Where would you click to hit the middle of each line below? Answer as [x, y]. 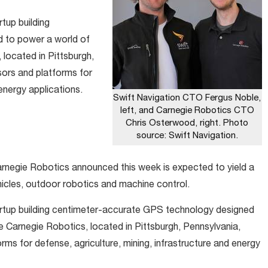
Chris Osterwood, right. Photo [187, 124]
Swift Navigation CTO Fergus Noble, [187, 98]
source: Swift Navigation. [187, 136]
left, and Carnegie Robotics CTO [187, 111]
